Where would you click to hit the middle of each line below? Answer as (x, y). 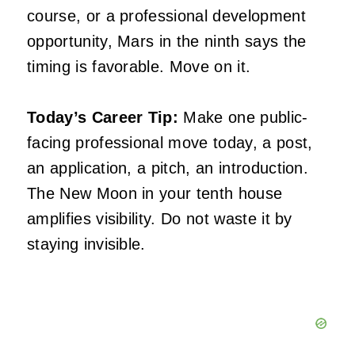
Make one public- (243, 118)
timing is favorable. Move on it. (139, 67)
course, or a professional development (166, 16)
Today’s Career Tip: (103, 118)
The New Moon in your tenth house (155, 194)
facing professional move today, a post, (170, 143)
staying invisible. (86, 244)
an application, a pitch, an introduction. (168, 168)
